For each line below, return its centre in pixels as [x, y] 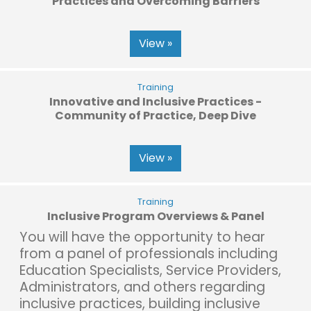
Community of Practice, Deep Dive [155, 115]
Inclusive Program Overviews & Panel [155, 216]
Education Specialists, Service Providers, [150, 270]
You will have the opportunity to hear [142, 237]
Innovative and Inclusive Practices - [155, 101]
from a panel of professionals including [149, 253]
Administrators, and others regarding [142, 287]
